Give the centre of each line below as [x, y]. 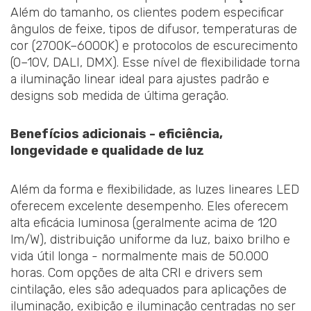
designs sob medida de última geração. [119, 95]
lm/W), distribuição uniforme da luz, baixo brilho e [150, 239]
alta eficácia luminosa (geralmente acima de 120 [144, 222]
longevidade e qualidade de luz [107, 151]
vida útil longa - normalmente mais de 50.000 [140, 256]
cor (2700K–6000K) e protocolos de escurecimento [154, 45]
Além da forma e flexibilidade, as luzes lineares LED [155, 189]
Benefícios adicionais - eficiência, [117, 134]
